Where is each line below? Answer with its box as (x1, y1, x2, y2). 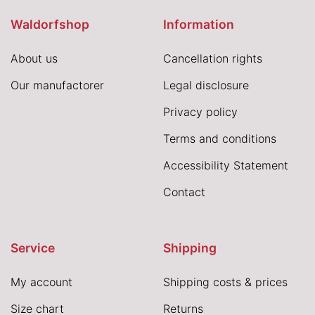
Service (11, 240, 55, 255)
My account (11, 274, 72, 289)
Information (162, 16, 234, 32)
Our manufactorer (11, 77, 104, 92)
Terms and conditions (162, 131, 276, 146)
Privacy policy (162, 104, 238, 119)
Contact (162, 184, 205, 199)
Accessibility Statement (162, 157, 288, 172)
